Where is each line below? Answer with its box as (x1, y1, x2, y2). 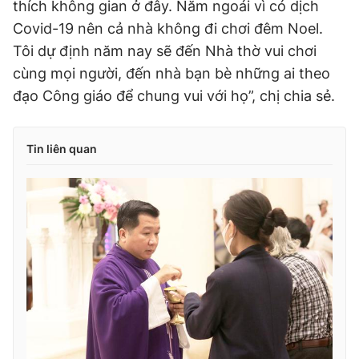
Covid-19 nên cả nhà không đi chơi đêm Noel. (13, 20, 323, 37)
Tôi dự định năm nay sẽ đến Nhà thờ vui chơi (13, 42, 317, 59)
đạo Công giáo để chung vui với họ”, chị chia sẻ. (13, 87, 335, 104)
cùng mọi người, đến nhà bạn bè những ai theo (13, 65, 330, 82)
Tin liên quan (26, 142, 97, 155)
